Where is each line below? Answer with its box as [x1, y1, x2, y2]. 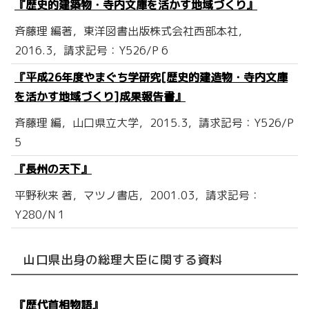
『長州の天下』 [14, 161, 92, 177]
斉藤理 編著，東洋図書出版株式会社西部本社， [14, 23, 249, 39]
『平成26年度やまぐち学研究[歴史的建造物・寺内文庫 [14, 70, 288, 86]
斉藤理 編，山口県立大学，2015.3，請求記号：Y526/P [14, 115, 294, 131]
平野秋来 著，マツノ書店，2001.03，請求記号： [14, 188, 261, 203]
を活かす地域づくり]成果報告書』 [14, 89, 186, 105]
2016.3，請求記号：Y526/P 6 [14, 43, 168, 59]
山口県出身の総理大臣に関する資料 [23, 250, 222, 268]
